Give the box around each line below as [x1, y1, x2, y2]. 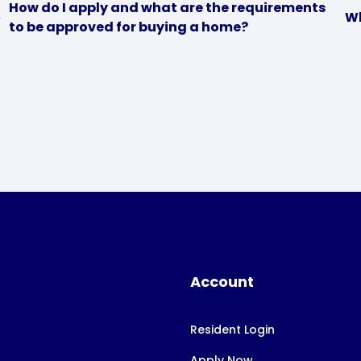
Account [190, 272, 254, 292]
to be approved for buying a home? [9, 18, 249, 36]
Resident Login [190, 322, 275, 338]
